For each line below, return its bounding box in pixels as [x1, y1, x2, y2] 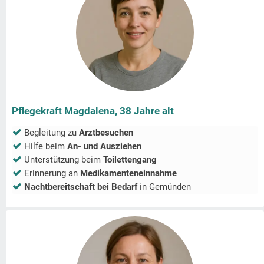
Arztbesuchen [79, 127, 133, 138]
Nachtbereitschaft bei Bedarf [24, 181, 137, 193]
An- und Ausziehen [67, 141, 141, 152]
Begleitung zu [24, 127, 79, 138]
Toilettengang [103, 154, 157, 166]
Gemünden [149, 181, 191, 193]
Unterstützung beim [24, 154, 103, 166]
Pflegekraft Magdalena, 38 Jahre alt [12, 105, 174, 117]
